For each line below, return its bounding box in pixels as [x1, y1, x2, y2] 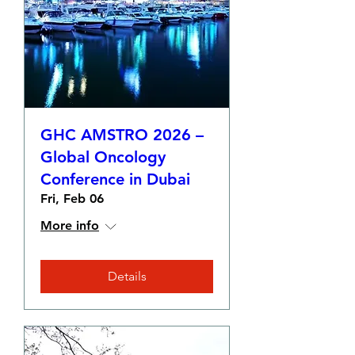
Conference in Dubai [40, 170, 190, 189]
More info [40, 218, 99, 233]
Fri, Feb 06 [40, 191, 104, 206]
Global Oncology [40, 147, 166, 166]
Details [107, 269, 147, 284]
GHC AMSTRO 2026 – [40, 125, 204, 144]
